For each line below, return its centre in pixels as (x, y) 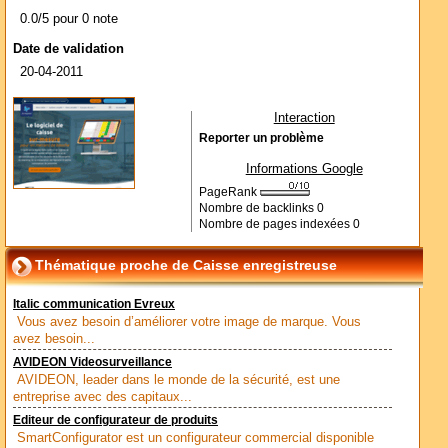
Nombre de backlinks (257, 208)
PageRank (229, 192)
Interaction (304, 117)
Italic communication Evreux (94, 304)
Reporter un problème (261, 138)
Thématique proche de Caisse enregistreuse (186, 265)
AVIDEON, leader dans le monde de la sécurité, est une (178, 379)
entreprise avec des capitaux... (102, 396)
